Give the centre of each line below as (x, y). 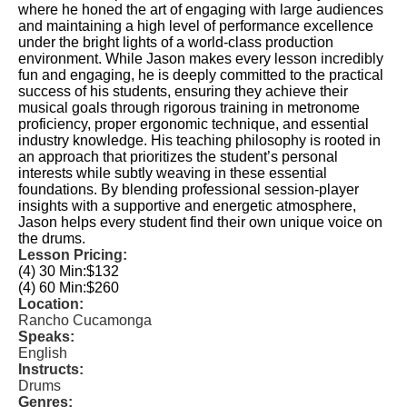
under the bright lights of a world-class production (176, 42)
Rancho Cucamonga (85, 320)
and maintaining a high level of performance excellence (196, 26)
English (43, 353)
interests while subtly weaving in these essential (173, 173)
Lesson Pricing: (73, 255)
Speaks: (46, 337)
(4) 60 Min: (52, 288)
